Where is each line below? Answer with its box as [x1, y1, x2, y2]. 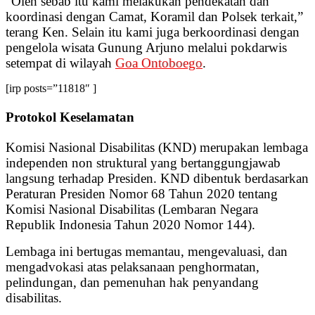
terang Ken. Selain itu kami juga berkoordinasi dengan [6, 24, 300, 39]
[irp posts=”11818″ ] [6, 82, 96, 94]
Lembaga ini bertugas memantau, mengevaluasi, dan [6, 244, 288, 259]
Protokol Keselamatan [6, 110, 134, 125]
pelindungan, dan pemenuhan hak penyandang [6, 275, 259, 290]
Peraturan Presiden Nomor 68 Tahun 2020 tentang [6, 186, 278, 202]
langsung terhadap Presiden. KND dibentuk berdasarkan [6, 171, 309, 186]
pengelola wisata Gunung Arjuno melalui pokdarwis [6, 39, 287, 55]
